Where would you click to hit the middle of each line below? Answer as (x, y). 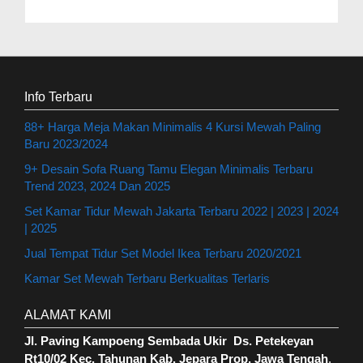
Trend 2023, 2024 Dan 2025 (97, 186)
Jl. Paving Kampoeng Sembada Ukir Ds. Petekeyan (169, 341)
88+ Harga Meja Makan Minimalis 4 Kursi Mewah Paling (173, 127)
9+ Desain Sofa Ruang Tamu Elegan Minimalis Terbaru (169, 169)
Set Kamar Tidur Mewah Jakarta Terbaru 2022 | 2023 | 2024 (181, 211)
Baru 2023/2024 (66, 144)
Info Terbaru (58, 97)
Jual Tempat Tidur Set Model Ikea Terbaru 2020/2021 (163, 253)
